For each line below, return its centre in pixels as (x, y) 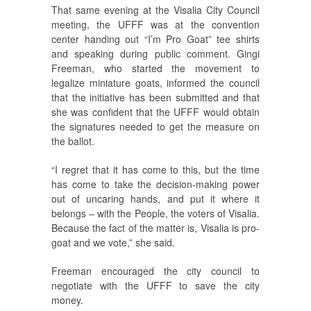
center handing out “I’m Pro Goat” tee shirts (155, 39)
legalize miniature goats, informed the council (155, 82)
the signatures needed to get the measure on (155, 126)
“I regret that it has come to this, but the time (155, 169)
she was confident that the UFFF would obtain (155, 111)
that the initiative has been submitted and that (155, 97)
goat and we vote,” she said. (113, 242)
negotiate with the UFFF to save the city (155, 285)
